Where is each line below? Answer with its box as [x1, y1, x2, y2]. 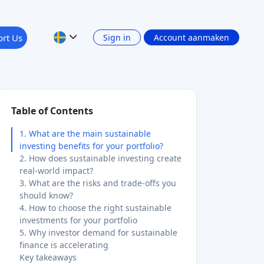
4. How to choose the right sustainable [19, 202, 171, 213]
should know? [19, 190, 73, 201]
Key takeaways [19, 252, 77, 263]
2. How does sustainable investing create [19, 153, 181, 164]
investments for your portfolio [19, 214, 137, 226]
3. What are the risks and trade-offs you [19, 177, 176, 189]
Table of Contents [11, 104, 93, 117]
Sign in [103, 32, 131, 43]
